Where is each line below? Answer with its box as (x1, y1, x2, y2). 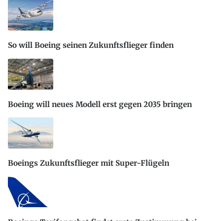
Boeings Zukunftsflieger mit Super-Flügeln (8, 158, 169, 168)
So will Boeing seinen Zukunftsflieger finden (8, 40, 174, 50)
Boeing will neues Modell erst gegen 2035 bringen (8, 99, 192, 109)
